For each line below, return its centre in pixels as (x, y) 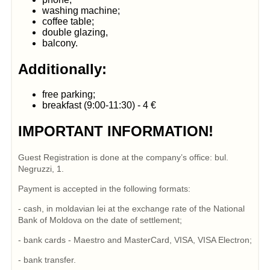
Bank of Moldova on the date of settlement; (100, 220)
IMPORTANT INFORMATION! (115, 131)
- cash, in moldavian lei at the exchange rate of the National (131, 209)
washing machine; (81, 10)
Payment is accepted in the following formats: (104, 189)
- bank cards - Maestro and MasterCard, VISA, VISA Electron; (135, 240)
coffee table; (68, 21)
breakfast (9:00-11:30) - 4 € (99, 105)
